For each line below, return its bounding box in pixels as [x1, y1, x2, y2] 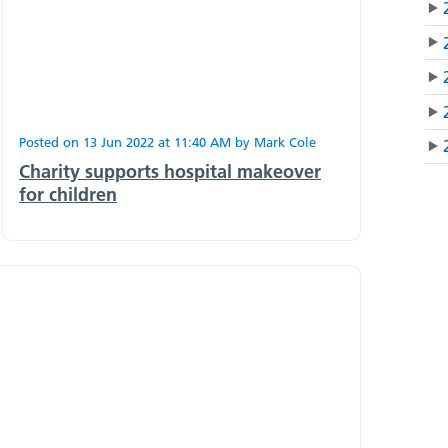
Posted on [19, 133, 83, 150]
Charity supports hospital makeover [19, 159, 321, 183]
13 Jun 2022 [83, 133, 154, 150]
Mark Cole [254, 133, 316, 150]
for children [19, 182, 117, 206]
